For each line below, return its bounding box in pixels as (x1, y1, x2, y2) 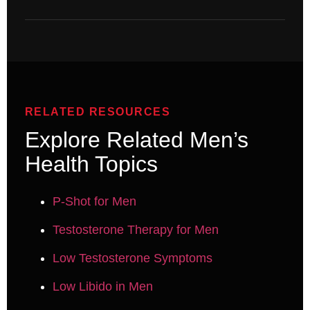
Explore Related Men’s (24, 127, 248, 152)
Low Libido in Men (52, 279, 153, 293)
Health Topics (24, 151, 158, 176)
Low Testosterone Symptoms (52, 250, 212, 265)
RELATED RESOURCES (24, 105, 171, 118)
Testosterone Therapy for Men (52, 222, 219, 237)
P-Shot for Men (52, 194, 136, 208)
